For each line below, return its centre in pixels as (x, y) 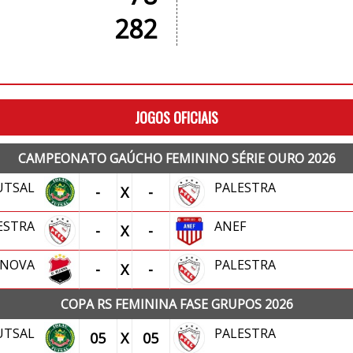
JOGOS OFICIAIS (176, 117)
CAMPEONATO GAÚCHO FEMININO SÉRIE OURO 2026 (176, 158)
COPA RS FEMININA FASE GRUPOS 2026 (176, 304)
